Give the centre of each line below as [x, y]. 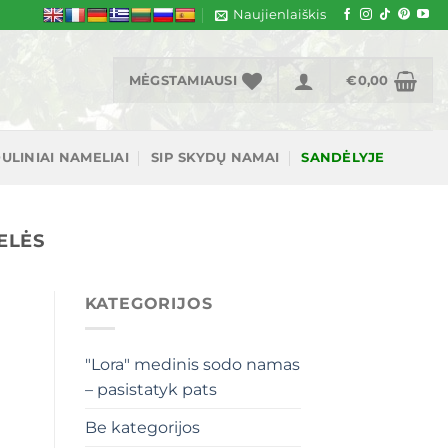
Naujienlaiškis [279, 14]
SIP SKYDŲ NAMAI [215, 157]
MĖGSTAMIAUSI [182, 80]
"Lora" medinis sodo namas [192, 364]
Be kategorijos [142, 427]
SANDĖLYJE [343, 157]
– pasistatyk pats [150, 389]
